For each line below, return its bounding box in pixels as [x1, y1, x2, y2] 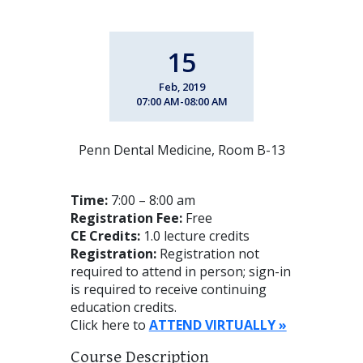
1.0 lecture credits [139, 226, 250, 245]
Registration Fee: [70, 208, 182, 227]
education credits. [70, 297, 177, 316]
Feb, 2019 [158, 79, 205, 94]
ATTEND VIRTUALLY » [148, 315, 287, 334]
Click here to [70, 315, 149, 334]
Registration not [159, 244, 259, 263]
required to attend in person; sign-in [70, 262, 291, 280]
